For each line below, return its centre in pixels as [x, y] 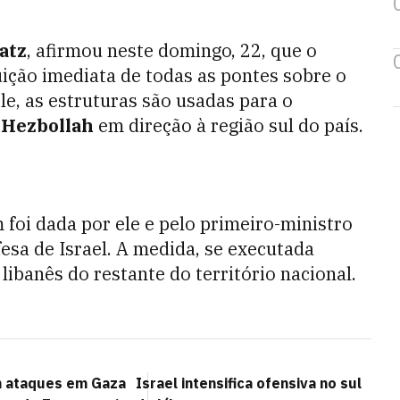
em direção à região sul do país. [229, 125]
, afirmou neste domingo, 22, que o [172, 50]
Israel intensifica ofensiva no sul [249, 383]
